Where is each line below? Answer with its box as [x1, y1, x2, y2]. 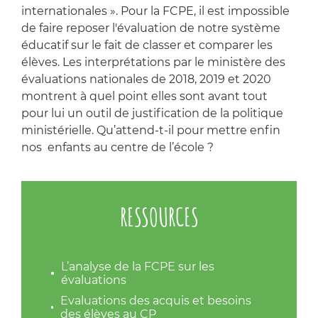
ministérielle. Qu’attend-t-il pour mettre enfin [21, 123, 280, 137]
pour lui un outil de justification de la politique [21, 106, 283, 120]
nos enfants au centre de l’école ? [21, 140, 214, 154]
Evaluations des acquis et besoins [60, 293, 251, 307]
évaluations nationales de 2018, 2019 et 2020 [21, 72, 271, 86]
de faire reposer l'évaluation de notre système [21, 21, 280, 35]
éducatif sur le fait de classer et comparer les [21, 38, 273, 52]
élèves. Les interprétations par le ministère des [21, 55, 285, 69]
